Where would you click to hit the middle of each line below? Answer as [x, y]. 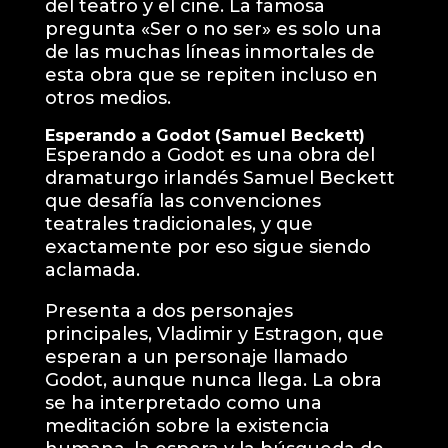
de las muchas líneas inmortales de [209, 51]
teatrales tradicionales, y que [178, 223]
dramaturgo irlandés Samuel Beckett [219, 177]
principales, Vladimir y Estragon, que [214, 333]
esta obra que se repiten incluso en [211, 74]
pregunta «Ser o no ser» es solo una [213, 28]
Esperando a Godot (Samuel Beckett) [204, 135]
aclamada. [92, 269]
